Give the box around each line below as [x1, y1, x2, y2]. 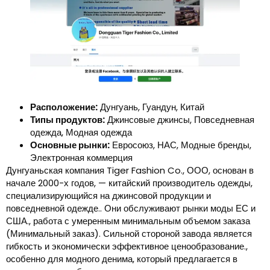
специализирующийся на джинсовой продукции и [6, 189, 211, 202]
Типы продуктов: [30, 113, 105, 127]
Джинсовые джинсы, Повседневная [105, 113, 254, 127]
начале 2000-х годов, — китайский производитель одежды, [6, 177, 253, 190]
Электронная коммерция [30, 151, 133, 165]
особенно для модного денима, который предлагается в [6, 253, 237, 266]
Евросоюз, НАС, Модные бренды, [110, 139, 251, 152]
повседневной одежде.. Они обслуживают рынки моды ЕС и [6, 202, 256, 215]
